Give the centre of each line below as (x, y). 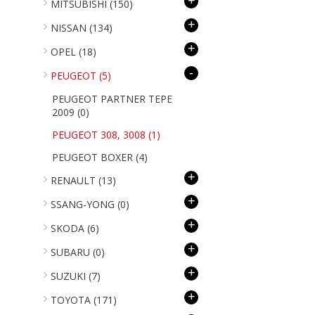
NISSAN (70, 28)
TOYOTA (72, 300)
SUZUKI (70, 276)
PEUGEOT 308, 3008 (100, 135)
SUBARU (72, 252)
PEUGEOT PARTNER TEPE (112, 99)
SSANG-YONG (84, 204)
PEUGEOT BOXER (94, 157)
